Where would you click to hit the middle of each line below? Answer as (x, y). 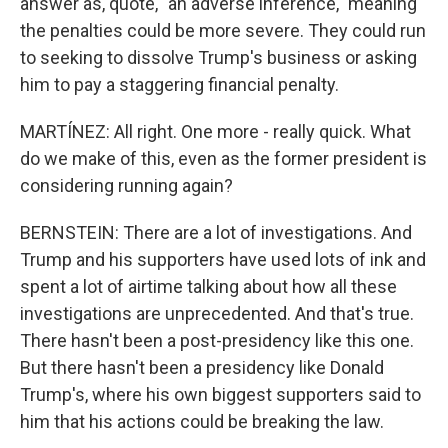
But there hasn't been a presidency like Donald (202, 368)
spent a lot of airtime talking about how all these (208, 287)
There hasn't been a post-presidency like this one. (217, 341)
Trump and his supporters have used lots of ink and (223, 260)
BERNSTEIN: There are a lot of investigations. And (216, 233)
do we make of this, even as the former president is (223, 159)
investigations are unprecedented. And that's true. (217, 314)
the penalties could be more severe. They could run (223, 31)
